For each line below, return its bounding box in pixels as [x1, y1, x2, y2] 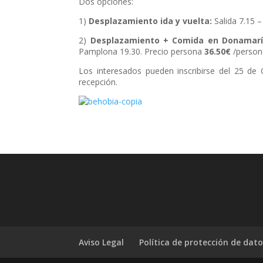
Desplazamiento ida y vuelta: [89, 15, 213, 26]
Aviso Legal [79, 237, 124, 248]
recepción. [79, 76, 118, 87]
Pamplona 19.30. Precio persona [79, 45, 205, 57]
